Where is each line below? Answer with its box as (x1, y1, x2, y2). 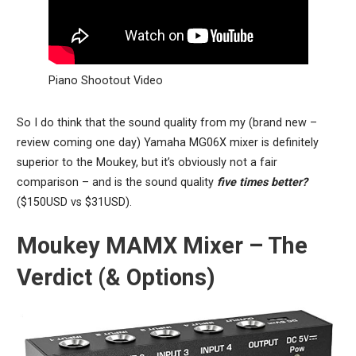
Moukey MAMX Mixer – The (16, 232, 308, 260)
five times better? (216, 176, 308, 190)
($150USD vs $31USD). (16, 195, 132, 210)
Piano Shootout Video (48, 73, 163, 87)
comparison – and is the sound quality (16, 176, 217, 190)
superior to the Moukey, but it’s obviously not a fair (16, 156, 277, 170)
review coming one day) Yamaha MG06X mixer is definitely (16, 136, 319, 150)
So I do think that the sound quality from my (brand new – (16, 116, 317, 130)
